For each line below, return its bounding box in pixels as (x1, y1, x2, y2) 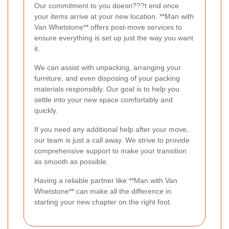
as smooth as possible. (34, 157, 108, 166)
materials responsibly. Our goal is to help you (34, 85, 179, 94)
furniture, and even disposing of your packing (34, 74, 180, 83)
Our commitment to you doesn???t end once (34, 2, 179, 10)
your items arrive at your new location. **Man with (34, 12, 194, 21)
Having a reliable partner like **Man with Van (34, 176, 177, 185)
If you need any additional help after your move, (34, 125, 189, 134)
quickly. (34, 106, 58, 115)
